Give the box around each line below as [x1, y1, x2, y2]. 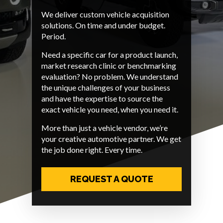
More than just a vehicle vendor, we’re [41, 122, 168, 132]
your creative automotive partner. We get [41, 133, 182, 143]
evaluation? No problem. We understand [41, 71, 179, 81]
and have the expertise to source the [41, 93, 163, 103]
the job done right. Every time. [41, 144, 143, 154]
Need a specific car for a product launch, [41, 49, 178, 59]
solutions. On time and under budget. [41, 20, 166, 30]
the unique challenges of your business [41, 82, 171, 92]
